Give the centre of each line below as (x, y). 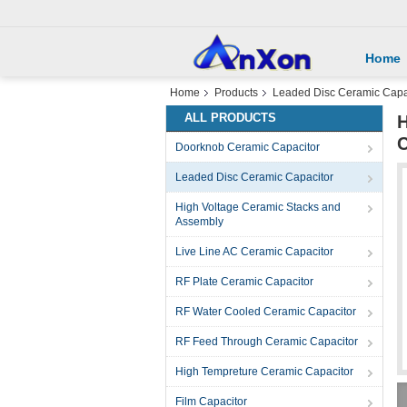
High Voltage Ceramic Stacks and (258, 207)
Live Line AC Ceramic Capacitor (254, 252)
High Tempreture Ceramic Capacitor (264, 372)
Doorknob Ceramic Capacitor (248, 147)
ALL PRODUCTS (230, 118)
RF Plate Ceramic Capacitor (244, 282)
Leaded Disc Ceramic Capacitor (254, 177)
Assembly (199, 222)
